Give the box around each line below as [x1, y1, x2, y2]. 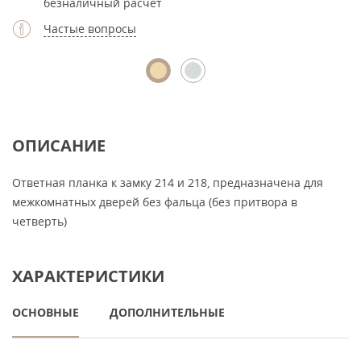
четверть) [12, 214, 67, 229]
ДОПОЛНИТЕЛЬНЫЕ [110, 305, 225, 320]
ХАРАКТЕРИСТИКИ [12, 265, 164, 286]
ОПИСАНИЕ [12, 135, 106, 156]
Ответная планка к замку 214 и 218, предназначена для [12, 175, 323, 190]
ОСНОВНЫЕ [12, 305, 79, 320]
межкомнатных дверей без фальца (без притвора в [12, 194, 297, 210]
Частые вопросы [44, 21, 136, 36]
